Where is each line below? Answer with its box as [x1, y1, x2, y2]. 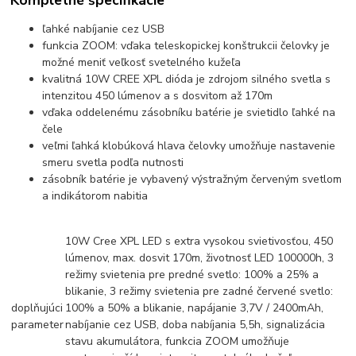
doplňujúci [11, 300, 64, 315]
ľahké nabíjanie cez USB [42, 21, 165, 37]
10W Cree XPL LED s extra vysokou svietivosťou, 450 [65, 233, 334, 249]
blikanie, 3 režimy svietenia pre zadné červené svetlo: [65, 283, 334, 299]
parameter [11, 316, 64, 332]
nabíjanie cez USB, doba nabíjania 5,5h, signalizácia [65, 316, 326, 332]
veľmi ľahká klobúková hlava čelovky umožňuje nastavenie [42, 137, 336, 153]
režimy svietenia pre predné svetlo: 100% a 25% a [65, 266, 319, 282]
